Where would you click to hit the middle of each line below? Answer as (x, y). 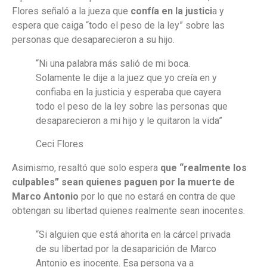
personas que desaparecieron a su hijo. (93, 40)
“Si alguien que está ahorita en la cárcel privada (133, 234)
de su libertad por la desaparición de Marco (126, 249)
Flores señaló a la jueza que (71, 11)
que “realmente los (204, 167)
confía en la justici (171, 11)
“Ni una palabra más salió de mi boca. (113, 64)
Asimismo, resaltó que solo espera (86, 167)
